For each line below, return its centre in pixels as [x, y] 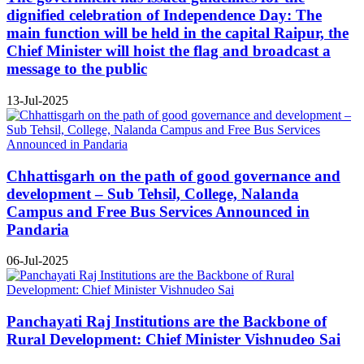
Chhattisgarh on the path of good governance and [173, 175]
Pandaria [38, 229]
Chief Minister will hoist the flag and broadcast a [169, 51]
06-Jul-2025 [37, 261]
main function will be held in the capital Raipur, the [178, 33]
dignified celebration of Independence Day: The [164, 15]
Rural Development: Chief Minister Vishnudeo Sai [173, 340]
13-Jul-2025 [37, 100]
